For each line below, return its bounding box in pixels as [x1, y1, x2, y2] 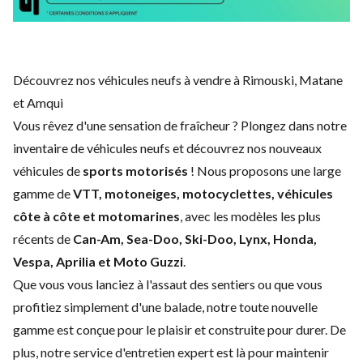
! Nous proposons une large [188, 162, 341, 178]
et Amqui [13, 94, 63, 110]
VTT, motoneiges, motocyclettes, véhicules [73, 185, 333, 201]
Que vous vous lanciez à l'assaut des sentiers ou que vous [13, 275, 322, 292]
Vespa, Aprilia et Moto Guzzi [13, 253, 183, 269]
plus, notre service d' [13, 344, 125, 360]
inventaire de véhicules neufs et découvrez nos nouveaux [13, 139, 322, 156]
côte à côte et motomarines [13, 207, 180, 224]
